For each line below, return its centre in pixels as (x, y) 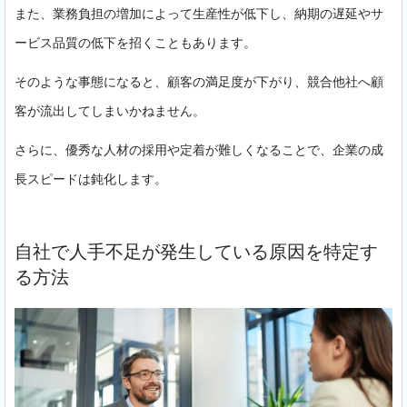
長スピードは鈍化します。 (91, 179)
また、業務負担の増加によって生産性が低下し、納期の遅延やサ (199, 13)
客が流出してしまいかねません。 (110, 111)
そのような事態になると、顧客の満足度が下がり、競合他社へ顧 (199, 82)
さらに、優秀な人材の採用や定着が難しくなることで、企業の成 (199, 150)
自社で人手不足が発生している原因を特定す (196, 252)
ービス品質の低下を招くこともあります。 (135, 42)
